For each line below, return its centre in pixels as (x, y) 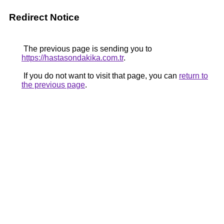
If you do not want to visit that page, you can (100, 76)
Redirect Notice (44, 17)
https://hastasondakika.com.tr (72, 58)
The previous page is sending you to (87, 49)
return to (193, 76)
